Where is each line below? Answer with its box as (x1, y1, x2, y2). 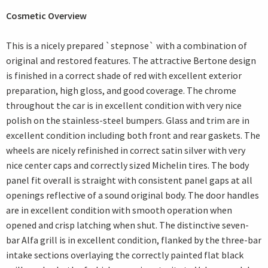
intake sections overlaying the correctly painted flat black (6, 249, 243, 261)
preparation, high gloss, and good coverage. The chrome (6, 84, 236, 97)
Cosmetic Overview (6, 10, 87, 22)
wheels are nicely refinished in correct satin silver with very (6, 144, 245, 157)
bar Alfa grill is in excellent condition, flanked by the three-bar (6, 234, 261, 246)
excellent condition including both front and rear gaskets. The (6, 129, 260, 142)
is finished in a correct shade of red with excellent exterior (6, 69, 242, 82)
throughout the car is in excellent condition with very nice (6, 99, 242, 112)
